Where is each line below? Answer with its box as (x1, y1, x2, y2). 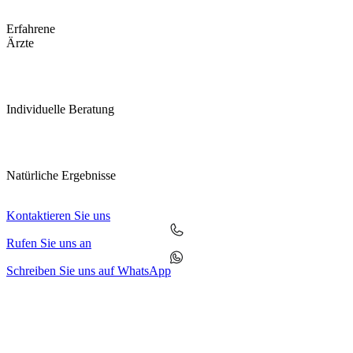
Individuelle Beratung (6, 102, 114, 117)
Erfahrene (6, 22, 55, 36)
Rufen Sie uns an (6, 236, 91, 251)
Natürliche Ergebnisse (6, 169, 116, 183)
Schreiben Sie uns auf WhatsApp (6, 264, 171, 278)
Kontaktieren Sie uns (6, 209, 110, 223)
